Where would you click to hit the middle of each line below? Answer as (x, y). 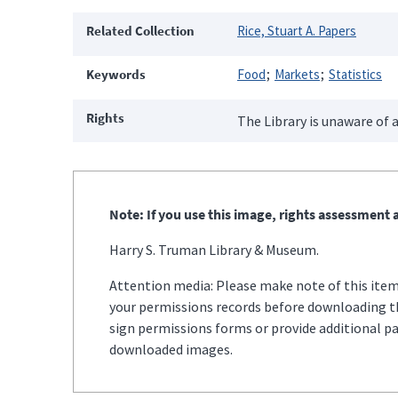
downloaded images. (171, 349)
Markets (297, 74)
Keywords (116, 74)
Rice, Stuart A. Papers (297, 30)
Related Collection (140, 30)
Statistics (355, 74)
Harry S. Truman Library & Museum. (214, 249)
